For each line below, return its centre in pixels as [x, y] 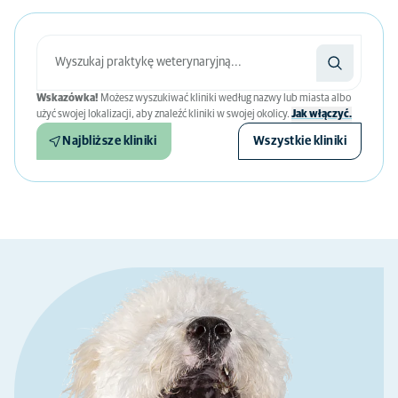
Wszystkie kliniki [299, 141]
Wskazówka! [68, 99]
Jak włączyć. [322, 115]
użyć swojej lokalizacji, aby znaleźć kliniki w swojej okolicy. [164, 115]
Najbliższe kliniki [109, 141]
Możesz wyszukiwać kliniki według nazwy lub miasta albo [225, 99]
